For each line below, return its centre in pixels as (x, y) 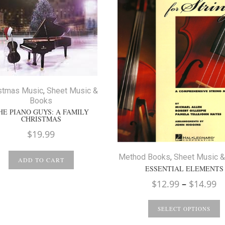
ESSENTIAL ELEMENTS (184, 168)
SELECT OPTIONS (184, 209)
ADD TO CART (41, 159)
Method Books (144, 157)
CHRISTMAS (41, 119)
